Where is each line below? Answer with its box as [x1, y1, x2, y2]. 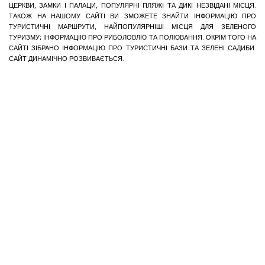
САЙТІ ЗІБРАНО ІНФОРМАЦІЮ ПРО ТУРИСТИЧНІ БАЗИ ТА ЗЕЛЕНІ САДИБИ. [9, 43, 256, 54]
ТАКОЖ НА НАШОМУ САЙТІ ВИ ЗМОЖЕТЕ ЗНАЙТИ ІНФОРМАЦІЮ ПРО [9, 11, 256, 22]
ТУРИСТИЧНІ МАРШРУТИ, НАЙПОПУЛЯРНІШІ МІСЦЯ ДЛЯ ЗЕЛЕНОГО [9, 22, 256, 33]
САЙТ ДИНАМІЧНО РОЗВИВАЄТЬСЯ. [9, 54, 124, 64]
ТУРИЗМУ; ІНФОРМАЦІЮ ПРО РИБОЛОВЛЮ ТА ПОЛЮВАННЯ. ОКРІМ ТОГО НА [9, 33, 256, 43]
